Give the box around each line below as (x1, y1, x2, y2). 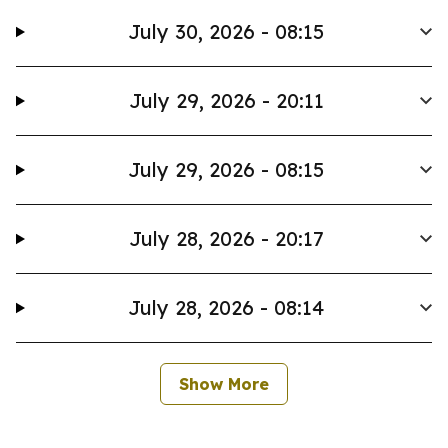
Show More (179, 374, 269, 394)
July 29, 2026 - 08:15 (128, 157, 325, 182)
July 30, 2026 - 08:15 (128, 19, 325, 44)
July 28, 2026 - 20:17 (128, 226, 324, 251)
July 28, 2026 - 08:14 (128, 295, 325, 320)
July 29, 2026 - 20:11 (128, 88, 324, 113)
